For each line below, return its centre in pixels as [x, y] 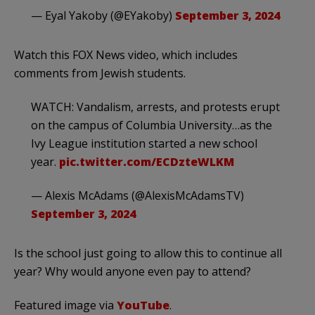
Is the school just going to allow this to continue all [148, 253]
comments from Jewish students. [100, 73]
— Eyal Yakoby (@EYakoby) [103, 16]
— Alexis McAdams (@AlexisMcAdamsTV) [137, 196]
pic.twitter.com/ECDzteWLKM [147, 162]
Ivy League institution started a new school [144, 144]
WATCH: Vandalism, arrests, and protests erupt [155, 107]
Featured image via [65, 306]
